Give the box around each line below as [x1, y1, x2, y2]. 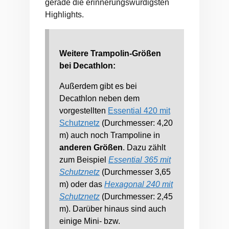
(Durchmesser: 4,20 [100, 119, 173, 128]
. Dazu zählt [123, 143, 166, 152]
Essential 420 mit [108, 106, 170, 116]
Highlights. [45, 10, 84, 19]
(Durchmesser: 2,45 [100, 192, 173, 201]
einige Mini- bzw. [59, 217, 120, 226]
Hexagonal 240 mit [104, 180, 173, 189]
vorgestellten [59, 106, 108, 116]
